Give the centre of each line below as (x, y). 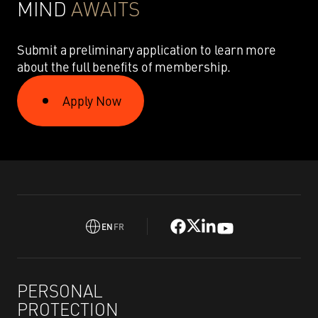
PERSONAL (60, 290)
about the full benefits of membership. (124, 66)
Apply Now (92, 100)
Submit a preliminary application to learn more (147, 49)
